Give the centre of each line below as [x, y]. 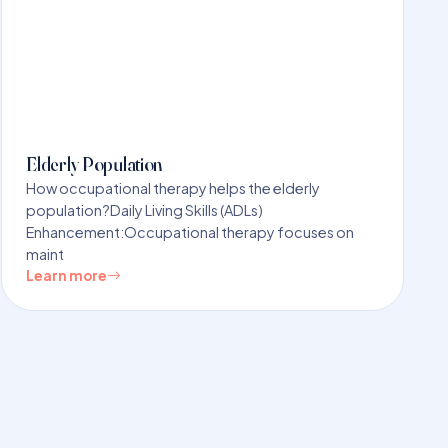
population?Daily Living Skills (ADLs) [145, 209]
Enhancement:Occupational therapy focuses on [190, 231]
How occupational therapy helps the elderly [173, 187]
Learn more [67, 275]
